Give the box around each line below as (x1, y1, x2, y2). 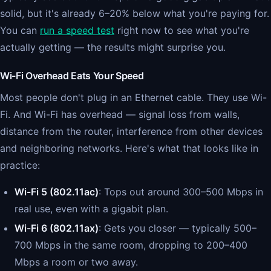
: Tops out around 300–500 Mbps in (99, 186, 263, 198)
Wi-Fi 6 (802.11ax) (15, 222, 99, 234)
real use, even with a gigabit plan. (15, 203, 168, 215)
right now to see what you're (114, 24, 249, 36)
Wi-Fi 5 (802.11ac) (15, 186, 99, 198)
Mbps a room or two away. (15, 256, 138, 268)
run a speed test (40, 24, 114, 36)
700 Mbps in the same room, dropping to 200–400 (15, 239, 247, 251)
